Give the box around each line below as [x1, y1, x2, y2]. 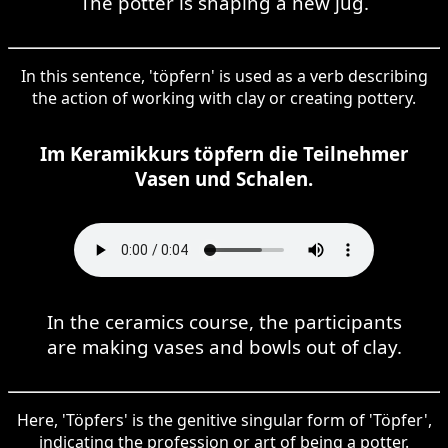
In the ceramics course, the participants [46, 308, 402, 334]
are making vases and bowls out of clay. [46, 333, 402, 359]
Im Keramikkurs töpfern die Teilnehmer [40, 140, 408, 166]
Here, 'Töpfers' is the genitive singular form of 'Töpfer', [16, 408, 432, 431]
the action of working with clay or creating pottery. [32, 86, 416, 109]
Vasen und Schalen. [135, 165, 313, 191]
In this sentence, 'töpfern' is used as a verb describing [20, 64, 428, 87]
